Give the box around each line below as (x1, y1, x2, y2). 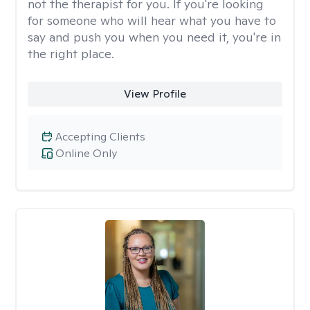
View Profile (123, 86, 186, 101)
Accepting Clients (55, 129, 145, 144)
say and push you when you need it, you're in (28, 29, 281, 45)
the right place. (28, 46, 114, 62)
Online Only (55, 146, 117, 161)
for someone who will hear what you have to (28, 12, 276, 28)
